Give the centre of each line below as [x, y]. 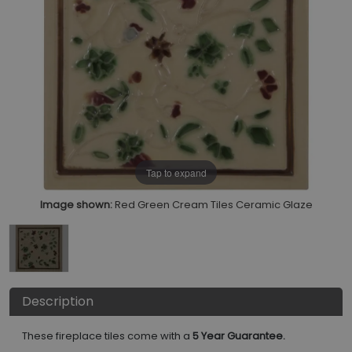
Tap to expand [176, 172]
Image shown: [76, 205]
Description [58, 302]
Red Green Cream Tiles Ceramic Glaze [213, 205]
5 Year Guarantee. [239, 336]
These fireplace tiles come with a [107, 336]
